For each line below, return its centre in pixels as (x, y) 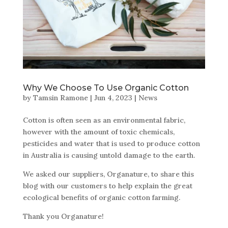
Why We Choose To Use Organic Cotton (106, 88)
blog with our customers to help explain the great (107, 186)
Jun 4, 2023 (113, 97)
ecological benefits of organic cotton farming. (101, 197)
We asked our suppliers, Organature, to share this (108, 174)
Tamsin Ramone (60, 97)
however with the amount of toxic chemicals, (98, 132)
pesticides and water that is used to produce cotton (111, 143)
